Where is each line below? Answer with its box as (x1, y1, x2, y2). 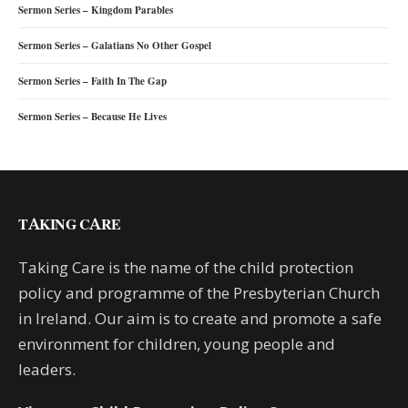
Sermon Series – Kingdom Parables (18, 3, 173, 16)
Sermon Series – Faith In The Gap (18, 74, 167, 87)
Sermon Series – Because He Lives (18, 109, 167, 123)
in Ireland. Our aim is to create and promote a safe (18, 307, 382, 329)
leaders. (18, 358, 76, 380)
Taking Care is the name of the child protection (18, 256, 354, 278)
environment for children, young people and (18, 332, 336, 354)
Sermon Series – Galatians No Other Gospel (18, 38, 211, 52)
